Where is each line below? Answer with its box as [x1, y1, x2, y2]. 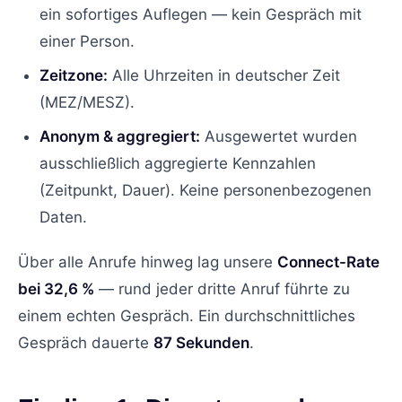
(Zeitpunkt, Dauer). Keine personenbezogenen [39, 180, 371, 199]
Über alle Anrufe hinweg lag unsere [18, 252, 277, 271]
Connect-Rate [277, 252, 380, 271]
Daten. [39, 207, 87, 226]
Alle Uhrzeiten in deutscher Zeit [108, 66, 340, 84]
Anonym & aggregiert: [39, 127, 200, 145]
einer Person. [39, 31, 135, 50]
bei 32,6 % [18, 279, 94, 298]
